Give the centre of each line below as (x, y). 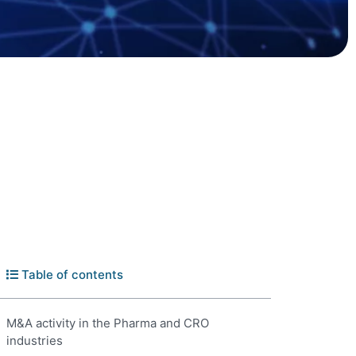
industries (34, 341)
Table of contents (70, 275)
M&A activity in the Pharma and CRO (107, 323)
